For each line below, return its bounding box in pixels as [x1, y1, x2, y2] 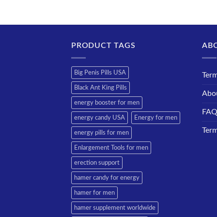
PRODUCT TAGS [71, 42, 136, 50]
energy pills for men [74, 129, 129, 136]
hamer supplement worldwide [74, 204, 155, 211]
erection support [74, 159, 120, 166]
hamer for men [74, 189, 115, 196]
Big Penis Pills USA [74, 69, 126, 76]
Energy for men [134, 114, 177, 121]
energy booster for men [74, 99, 139, 106]
